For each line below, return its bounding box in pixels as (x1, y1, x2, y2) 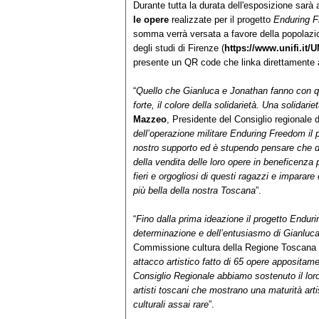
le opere (133, 14, 169, 26)
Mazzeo (133, 114, 167, 125)
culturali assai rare (133, 299, 209, 310)
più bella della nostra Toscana (133, 185, 256, 197)
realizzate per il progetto (169, 14, 273, 26)
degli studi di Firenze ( (133, 43, 224, 54)
